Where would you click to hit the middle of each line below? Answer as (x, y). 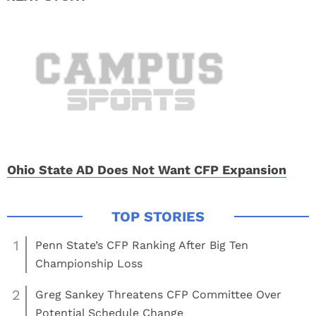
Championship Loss (89, 263)
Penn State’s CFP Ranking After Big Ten (142, 245)
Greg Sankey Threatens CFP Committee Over (158, 294)
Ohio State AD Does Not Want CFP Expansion (147, 170)
